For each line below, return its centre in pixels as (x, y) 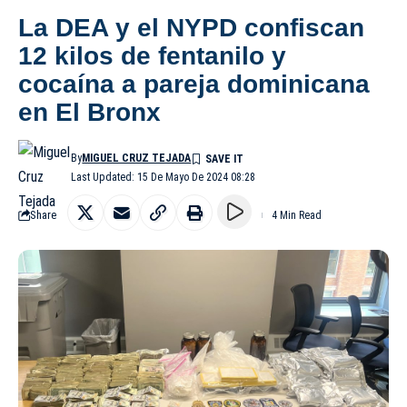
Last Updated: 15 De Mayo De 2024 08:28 (164, 177)
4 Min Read (297, 215)
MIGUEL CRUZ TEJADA (137, 158)
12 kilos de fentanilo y (152, 55)
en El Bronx (89, 112)
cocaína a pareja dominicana (194, 84)
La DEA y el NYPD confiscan (191, 27)
